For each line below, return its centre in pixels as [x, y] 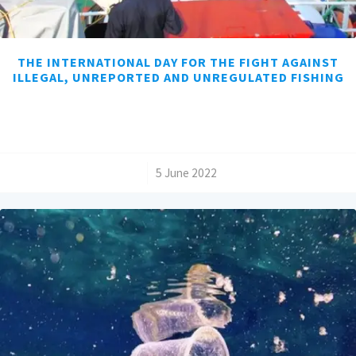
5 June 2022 [186, 173]
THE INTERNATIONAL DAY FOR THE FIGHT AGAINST [178, 62]
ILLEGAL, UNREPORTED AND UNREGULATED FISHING [178, 77]
